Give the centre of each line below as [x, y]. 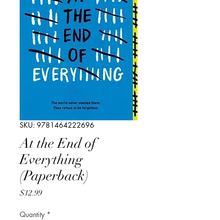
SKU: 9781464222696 [57, 125]
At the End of [58, 143]
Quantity [32, 214]
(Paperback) [54, 176]
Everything [51, 159]
